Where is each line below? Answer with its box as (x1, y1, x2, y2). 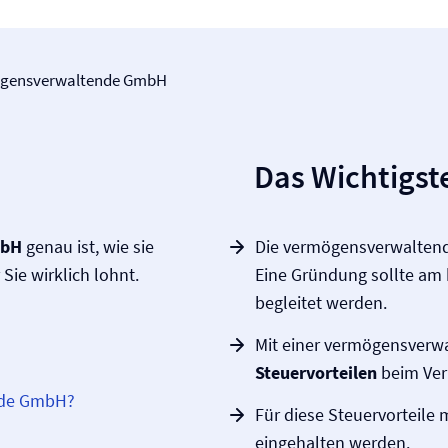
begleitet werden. (255, 291, 387, 314)
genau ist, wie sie (22, 235, 154, 258)
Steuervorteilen (255, 361, 377, 384)
